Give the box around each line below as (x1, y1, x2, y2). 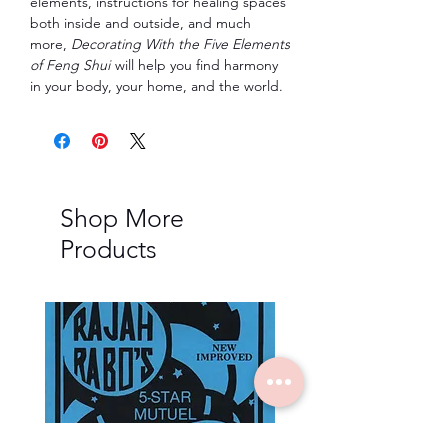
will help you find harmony (111, 55, 278, 74)
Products (60, 233, 157, 264)
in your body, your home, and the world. (30, 76, 283, 95)
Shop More (60, 202, 184, 233)
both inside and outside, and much (30, 13, 251, 32)
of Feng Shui (30, 55, 110, 74)
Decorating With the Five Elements (71, 34, 290, 53)
